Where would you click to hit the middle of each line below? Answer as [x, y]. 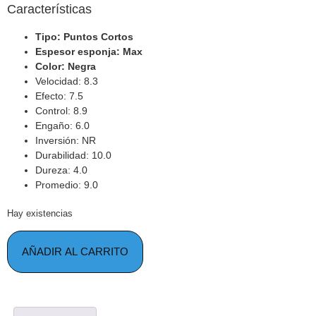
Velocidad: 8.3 [67, 81]
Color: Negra [66, 67]
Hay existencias [40, 214]
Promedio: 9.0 [67, 185]
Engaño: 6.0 [62, 126]
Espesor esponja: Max [89, 52]
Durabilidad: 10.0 [73, 156]
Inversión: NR [66, 141]
